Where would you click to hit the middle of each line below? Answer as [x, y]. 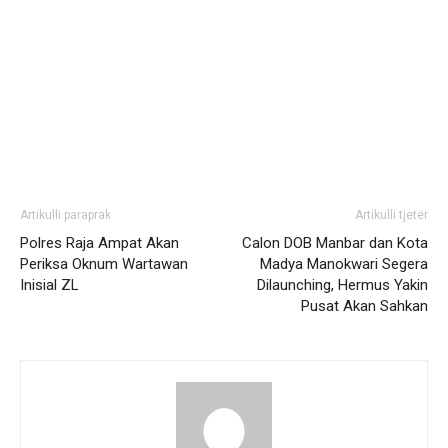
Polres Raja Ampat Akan [99, 243]
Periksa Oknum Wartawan [104, 264]
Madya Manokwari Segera [344, 264]
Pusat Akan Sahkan [364, 306]
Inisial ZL [49, 285]
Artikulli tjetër [391, 215]
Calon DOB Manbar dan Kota [335, 243]
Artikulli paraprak [65, 215]
